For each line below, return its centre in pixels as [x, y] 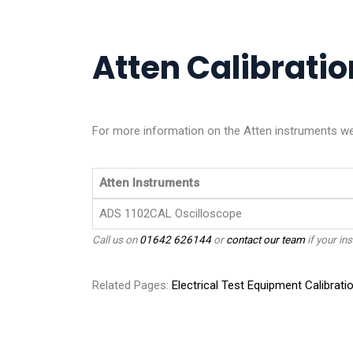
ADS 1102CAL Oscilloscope [171, 213]
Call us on [116, 239]
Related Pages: [132, 285]
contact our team [266, 239]
